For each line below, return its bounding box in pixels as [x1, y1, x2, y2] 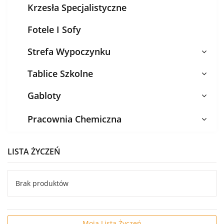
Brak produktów [15, 178, 68, 188]
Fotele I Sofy [27, 23, 81, 35]
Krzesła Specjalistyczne [27, 1, 126, 13]
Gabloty [27, 89, 61, 101]
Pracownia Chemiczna [27, 113, 121, 125]
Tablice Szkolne [27, 67, 93, 79]
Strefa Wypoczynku [27, 45, 110, 57]
